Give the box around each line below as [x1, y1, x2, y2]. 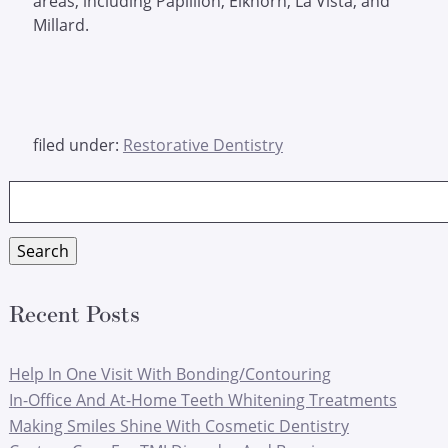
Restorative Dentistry [122, 134, 283, 156]
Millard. [32, 14, 89, 36]
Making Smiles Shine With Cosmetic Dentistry [8, 414, 349, 437]
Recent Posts [8, 298, 140, 327]
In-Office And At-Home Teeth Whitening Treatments [8, 388, 397, 411]
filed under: [32, 134, 123, 156]
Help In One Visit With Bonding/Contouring [8, 362, 331, 385]
